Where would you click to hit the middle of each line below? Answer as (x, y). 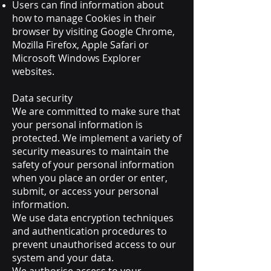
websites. (33, 71)
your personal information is (77, 125)
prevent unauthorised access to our (94, 244)
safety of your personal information (93, 165)
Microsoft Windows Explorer (77, 58)
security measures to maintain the (90, 151)
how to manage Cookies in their (84, 18)
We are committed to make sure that (96, 111)
